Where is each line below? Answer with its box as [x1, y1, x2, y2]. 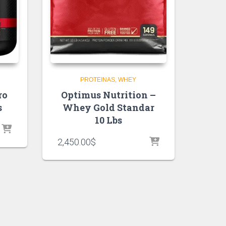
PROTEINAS [80, 76, 116, 84]
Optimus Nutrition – [61, 89, 156, 101]
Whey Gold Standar [62, 101, 154, 114]
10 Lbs [94, 114, 122, 127]
